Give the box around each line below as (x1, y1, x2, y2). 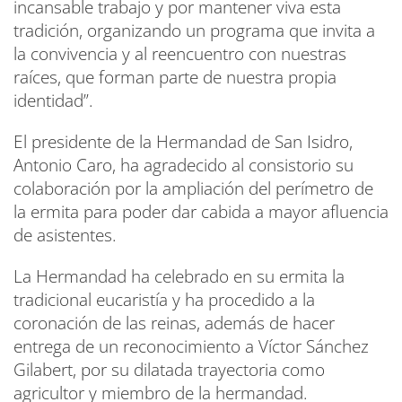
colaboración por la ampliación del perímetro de (13, 177, 373, 201)
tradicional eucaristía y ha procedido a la (13, 288, 315, 312)
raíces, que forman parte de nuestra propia (13, 66, 336, 90)
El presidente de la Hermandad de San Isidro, (13, 130, 353, 154)
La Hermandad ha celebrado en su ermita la (13, 265, 345, 289)
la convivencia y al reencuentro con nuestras (13, 42, 346, 66)
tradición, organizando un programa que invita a (13, 19, 375, 43)
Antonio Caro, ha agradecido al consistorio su (13, 153, 354, 178)
